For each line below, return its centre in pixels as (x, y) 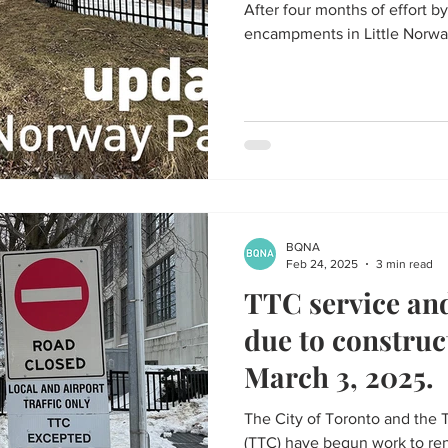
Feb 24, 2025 (322, 263)
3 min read (404, 263)
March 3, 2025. (339, 376)
